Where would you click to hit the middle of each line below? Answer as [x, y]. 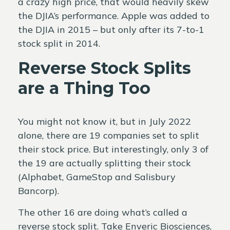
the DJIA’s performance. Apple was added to [114, 15]
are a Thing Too [84, 88]
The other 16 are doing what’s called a [103, 212]
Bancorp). [39, 190]
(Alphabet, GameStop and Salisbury [97, 177]
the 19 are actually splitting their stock [104, 163]
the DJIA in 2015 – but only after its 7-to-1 [111, 29]
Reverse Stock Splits [104, 68]
